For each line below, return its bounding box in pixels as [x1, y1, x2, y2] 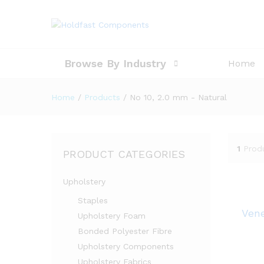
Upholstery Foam [78, 211, 146, 220]
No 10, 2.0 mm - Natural [130, 93, 227, 102]
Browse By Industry [64, 57, 166, 70]
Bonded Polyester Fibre [78, 226, 172, 236]
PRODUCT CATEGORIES [63, 148, 185, 160]
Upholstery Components [78, 242, 174, 251]
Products [84, 93, 120, 102]
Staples [78, 196, 108, 205]
